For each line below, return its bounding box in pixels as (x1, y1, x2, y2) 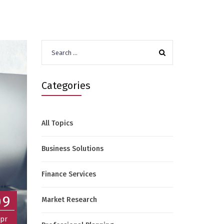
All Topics (41, 119, 73, 127)
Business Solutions (41, 144, 103, 153)
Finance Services (41, 170, 96, 178)
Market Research (41, 195, 97, 204)
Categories (41, 79, 90, 91)
